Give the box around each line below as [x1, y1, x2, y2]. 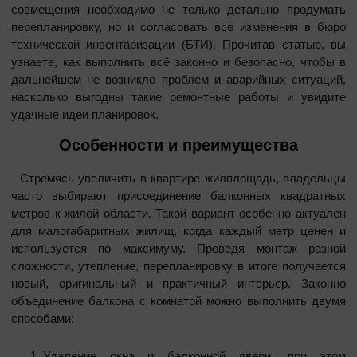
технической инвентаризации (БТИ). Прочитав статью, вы [11, 37, 346, 51]
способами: [11, 311, 74, 325]
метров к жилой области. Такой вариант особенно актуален [11, 206, 346, 220]
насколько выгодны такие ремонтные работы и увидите [11, 89, 346, 104]
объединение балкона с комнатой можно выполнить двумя [11, 293, 346, 308]
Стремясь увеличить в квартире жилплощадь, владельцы [11, 171, 346, 185]
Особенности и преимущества [59, 135, 298, 154]
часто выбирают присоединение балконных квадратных [11, 188, 346, 202]
